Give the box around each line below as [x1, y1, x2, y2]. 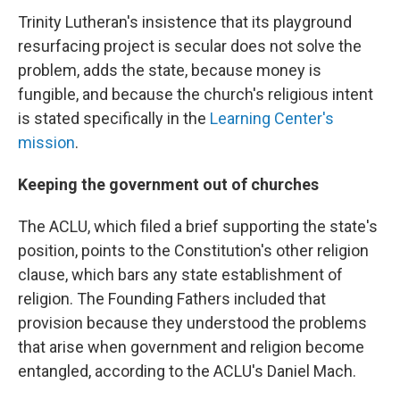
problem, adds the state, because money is [18, 61, 321, 80]
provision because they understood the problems [18, 313, 367, 333]
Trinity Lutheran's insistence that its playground [18, 12, 352, 32]
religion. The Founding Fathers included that [18, 289, 326, 309]
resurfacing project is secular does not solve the [18, 37, 362, 56]
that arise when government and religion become [18, 337, 364, 357]
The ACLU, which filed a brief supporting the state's [18, 217, 378, 237]
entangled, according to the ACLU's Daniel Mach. [18, 362, 356, 381]
